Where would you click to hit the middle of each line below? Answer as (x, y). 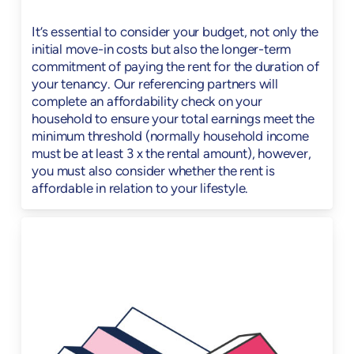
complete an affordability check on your (147, 103)
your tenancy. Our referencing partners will (155, 85)
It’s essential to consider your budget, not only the (175, 33)
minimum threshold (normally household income (170, 137)
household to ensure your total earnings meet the (173, 120)
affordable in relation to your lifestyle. (140, 190)
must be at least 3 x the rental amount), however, (171, 155)
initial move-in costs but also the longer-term (162, 51)
